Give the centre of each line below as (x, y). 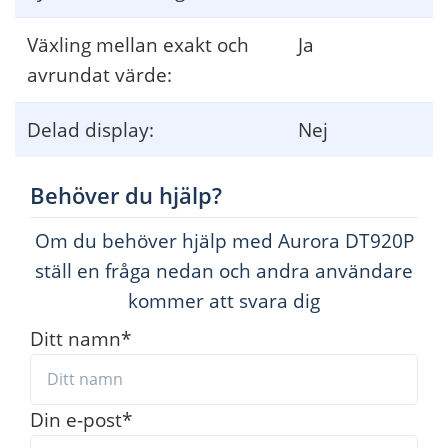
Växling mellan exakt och (138, 44)
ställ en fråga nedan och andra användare (224, 270)
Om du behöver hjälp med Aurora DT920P (224, 240)
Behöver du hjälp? (126, 194)
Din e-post (76, 420)
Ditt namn (75, 338)
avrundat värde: (99, 74)
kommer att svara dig (224, 300)
